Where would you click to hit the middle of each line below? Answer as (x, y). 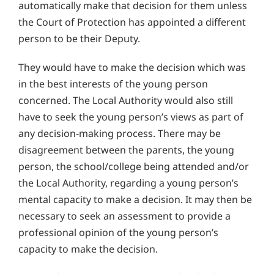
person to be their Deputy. (79, 39)
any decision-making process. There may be (120, 134)
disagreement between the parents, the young (126, 150)
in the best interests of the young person (113, 84)
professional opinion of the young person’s (118, 233)
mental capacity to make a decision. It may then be (135, 200)
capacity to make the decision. (88, 249)
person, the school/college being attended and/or (134, 167)
